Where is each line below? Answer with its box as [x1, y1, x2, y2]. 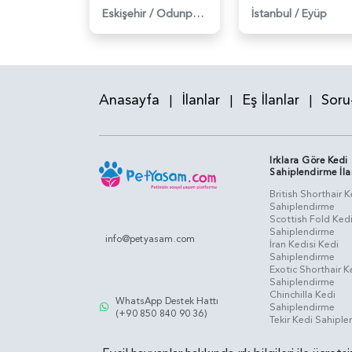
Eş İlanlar [242, 90, 299, 110]
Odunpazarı [192, 5, 203, 21]
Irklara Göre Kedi [269, 153, 348, 167]
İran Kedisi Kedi [269, 236, 339, 251]
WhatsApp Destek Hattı [115, 294, 219, 307]
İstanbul [251, 5, 291, 21]
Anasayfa [99, 90, 159, 110]
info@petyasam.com [105, 233, 196, 246]
